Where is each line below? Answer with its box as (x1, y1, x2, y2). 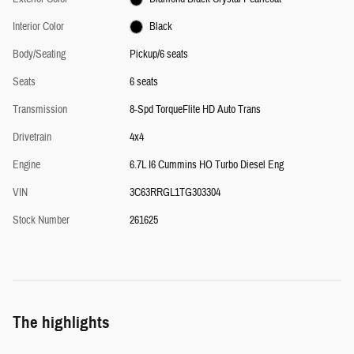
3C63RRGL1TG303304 (129, 185, 220, 200)
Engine (13, 157, 40, 172)
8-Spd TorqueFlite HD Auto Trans (129, 102, 261, 117)
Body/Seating (13, 47, 66, 62)
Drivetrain (13, 130, 51, 145)
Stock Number (13, 213, 70, 228)
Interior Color (13, 19, 64, 34)
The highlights (13, 311, 110, 333)
